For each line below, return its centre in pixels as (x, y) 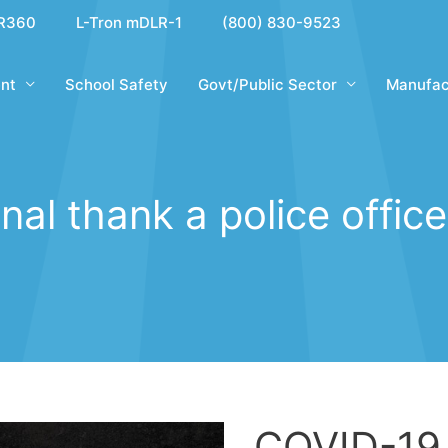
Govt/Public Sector (267, 84)
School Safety (116, 84)
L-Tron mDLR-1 (129, 22)
